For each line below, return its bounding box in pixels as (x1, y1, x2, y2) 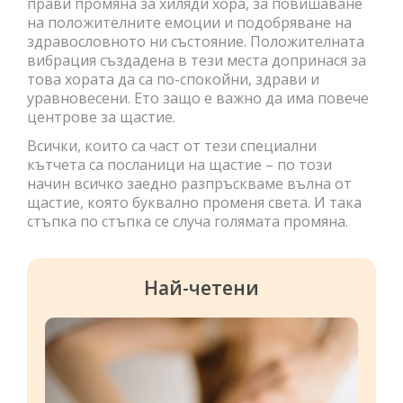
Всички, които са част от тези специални (27, 135, 317, 156)
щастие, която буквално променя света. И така (27, 192, 362, 212)
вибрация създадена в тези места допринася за (27, 49, 366, 70)
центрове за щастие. (27, 106, 175, 127)
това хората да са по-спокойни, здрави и (27, 68, 319, 89)
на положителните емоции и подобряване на (27, 12, 352, 32)
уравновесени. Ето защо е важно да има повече (27, 87, 369, 108)
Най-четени (144, 274, 259, 300)
